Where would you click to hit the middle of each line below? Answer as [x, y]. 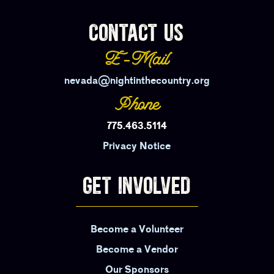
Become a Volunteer [137, 230]
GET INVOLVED [137, 185]
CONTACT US [137, 32]
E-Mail [137, 61]
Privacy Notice [137, 147]
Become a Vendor [137, 250]
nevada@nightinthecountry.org [137, 81]
